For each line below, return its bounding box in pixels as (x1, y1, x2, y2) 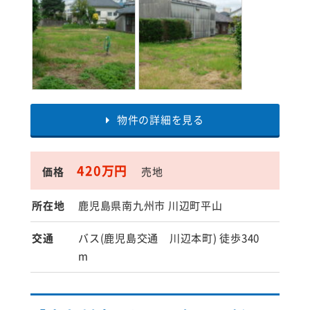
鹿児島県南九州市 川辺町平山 (78, 198, 223, 213)
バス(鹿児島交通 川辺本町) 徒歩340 (78, 230, 259, 246)
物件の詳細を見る (116, 112, 204, 127)
